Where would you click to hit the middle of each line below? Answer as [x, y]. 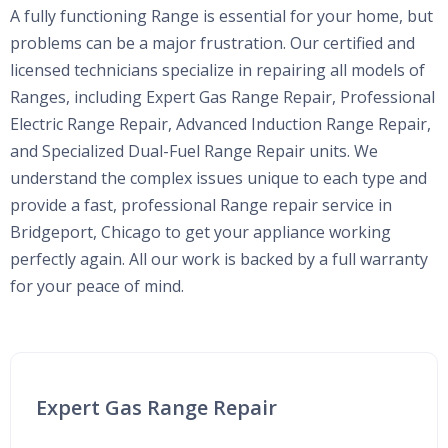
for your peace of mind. [97, 285]
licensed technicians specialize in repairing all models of [217, 69]
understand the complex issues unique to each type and [218, 177]
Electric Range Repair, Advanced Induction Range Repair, [220, 123]
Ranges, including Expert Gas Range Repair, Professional [222, 96]
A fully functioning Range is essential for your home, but [221, 15]
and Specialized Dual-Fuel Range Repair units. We [194, 150]
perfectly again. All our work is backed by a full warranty [219, 258]
